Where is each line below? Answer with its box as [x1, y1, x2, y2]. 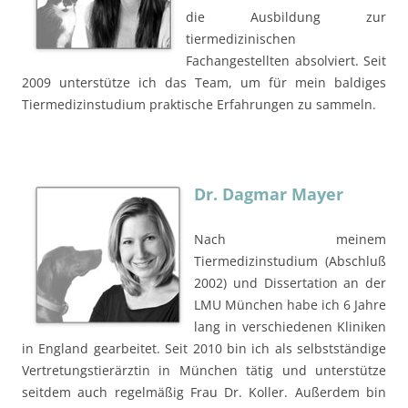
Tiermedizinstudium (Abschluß [194, 251, 386, 270]
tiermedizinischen [186, 29, 296, 47]
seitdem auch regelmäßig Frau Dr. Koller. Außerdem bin [22, 382, 386, 401]
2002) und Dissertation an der [194, 273, 386, 291]
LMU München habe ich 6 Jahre [194, 295, 386, 313]
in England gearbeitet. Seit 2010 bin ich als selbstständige [22, 339, 386, 357]
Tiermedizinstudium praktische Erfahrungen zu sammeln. [22, 95, 376, 113]
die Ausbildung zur [186, 7, 386, 25]
